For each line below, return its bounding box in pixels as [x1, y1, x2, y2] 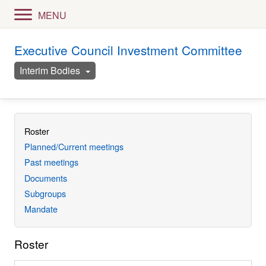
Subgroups [24, 187, 66, 200]
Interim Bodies [20, 64, 83, 78]
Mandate [24, 202, 58, 216]
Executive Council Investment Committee [14, 41, 242, 59]
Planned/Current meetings [24, 140, 123, 153]
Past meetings [24, 156, 78, 169]
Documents [24, 171, 67, 184]
